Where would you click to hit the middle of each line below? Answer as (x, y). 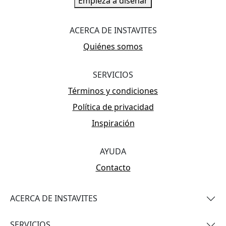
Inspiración (113, 123)
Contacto (113, 167)
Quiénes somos (113, 46)
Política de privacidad (113, 107)
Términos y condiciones (113, 91)
